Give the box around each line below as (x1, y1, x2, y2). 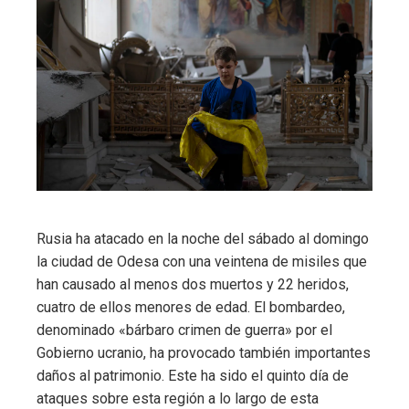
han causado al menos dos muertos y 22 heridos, (37, 276, 349, 294)
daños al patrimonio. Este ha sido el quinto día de (37, 367, 349, 385)
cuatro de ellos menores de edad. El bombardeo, (37, 299, 345, 317)
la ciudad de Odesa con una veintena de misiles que (37, 253, 367, 271)
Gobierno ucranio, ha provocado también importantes (37, 344, 371, 362)
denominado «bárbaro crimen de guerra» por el (37, 321, 332, 340)
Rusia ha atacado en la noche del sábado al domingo (37, 230, 369, 248)
